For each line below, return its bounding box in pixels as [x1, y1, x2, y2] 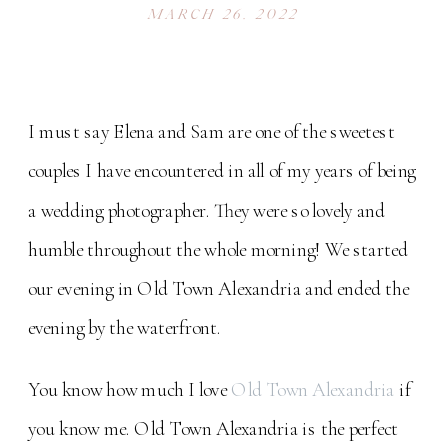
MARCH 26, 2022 [148, 5, 300, 23]
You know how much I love [28, 377, 232, 402]
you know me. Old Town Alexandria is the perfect [28, 417, 398, 441]
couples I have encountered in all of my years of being [28, 159, 416, 184]
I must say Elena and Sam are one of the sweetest [28, 120, 395, 145]
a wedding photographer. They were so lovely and [28, 198, 386, 223]
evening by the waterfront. [28, 316, 226, 341]
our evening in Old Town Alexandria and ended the [28, 277, 409, 301]
